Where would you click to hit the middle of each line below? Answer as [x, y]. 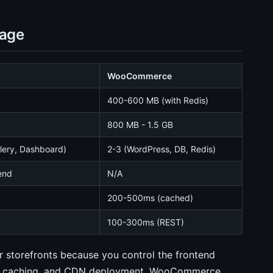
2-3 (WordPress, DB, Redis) [161, 149]
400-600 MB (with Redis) [158, 100]
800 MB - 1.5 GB [140, 125]
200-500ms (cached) [150, 198]
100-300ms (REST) [146, 222]
